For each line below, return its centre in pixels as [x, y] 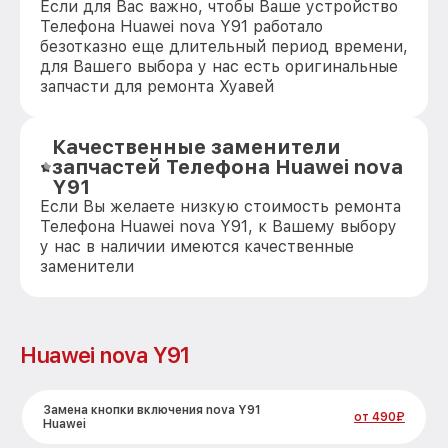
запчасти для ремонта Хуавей [157, 86]
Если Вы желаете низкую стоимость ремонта [220, 206]
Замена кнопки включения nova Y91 [152, 410]
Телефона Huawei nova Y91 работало [181, 26]
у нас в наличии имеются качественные [197, 246]
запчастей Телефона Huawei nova [228, 167]
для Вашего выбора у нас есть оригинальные [219, 66]
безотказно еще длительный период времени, [224, 46]
